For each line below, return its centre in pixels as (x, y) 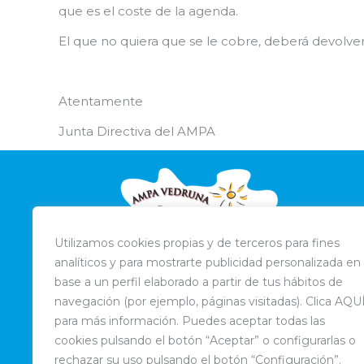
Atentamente (101, 101)
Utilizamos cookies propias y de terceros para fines (197, 243)
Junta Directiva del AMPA (137, 131)
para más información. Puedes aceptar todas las (190, 321)
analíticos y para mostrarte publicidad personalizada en (208, 262)
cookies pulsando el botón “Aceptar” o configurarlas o (205, 340)
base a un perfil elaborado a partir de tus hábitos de (199, 282)
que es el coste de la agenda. (148, 11)
